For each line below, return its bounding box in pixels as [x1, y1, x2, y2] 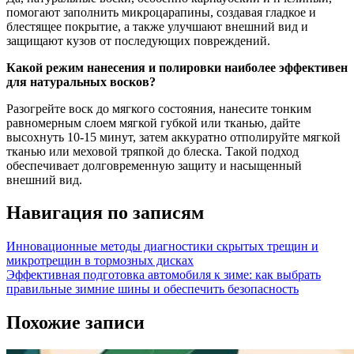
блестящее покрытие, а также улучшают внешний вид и [6, 19, 308, 33]
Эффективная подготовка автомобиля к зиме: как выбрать [6, 268, 321, 282]
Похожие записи [6, 312, 145, 333]
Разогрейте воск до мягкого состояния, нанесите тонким [6, 101, 311, 115]
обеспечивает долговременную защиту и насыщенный [6, 158, 302, 172]
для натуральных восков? [6, 74, 156, 88]
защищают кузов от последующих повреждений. [6, 33, 270, 47]
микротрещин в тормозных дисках [6, 254, 194, 268]
